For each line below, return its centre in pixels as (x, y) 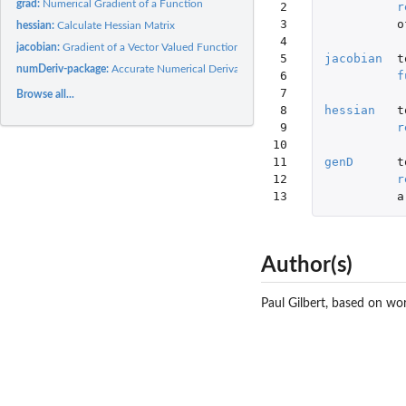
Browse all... (46, 94)
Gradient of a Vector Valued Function (152, 47)
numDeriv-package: (64, 68)
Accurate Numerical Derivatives (187, 68)
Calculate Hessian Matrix (116, 25)
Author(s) (307, 265)
